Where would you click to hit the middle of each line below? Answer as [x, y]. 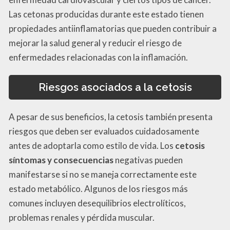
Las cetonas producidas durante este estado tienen [106, 14]
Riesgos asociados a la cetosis [115, 87]
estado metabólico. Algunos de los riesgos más [98, 189]
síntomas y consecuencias [61, 160]
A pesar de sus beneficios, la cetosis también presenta [111, 117]
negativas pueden [148, 160]
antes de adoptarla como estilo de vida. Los [92, 146]
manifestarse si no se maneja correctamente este [103, 175]
